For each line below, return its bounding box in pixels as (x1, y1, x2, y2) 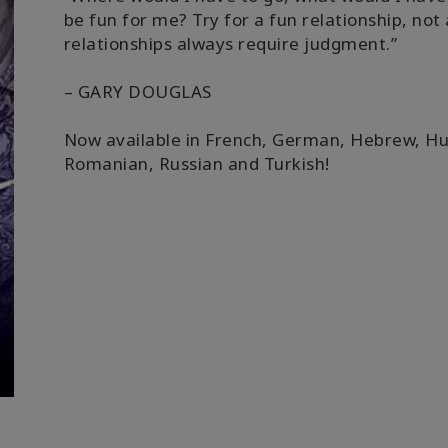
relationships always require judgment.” (63, 31, 398, 55)
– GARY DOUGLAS (63, 79, 212, 103)
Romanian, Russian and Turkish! (63, 151, 330, 175)
